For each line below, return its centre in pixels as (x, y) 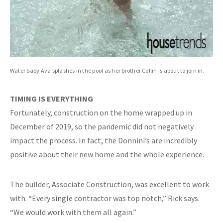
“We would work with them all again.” (73, 212)
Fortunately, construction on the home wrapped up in (101, 112)
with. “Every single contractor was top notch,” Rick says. (105, 198)
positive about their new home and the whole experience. (107, 154)
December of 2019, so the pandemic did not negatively (102, 126)
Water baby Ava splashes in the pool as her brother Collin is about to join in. (107, 70)
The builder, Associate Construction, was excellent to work (110, 184)
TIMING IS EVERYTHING (52, 99)
